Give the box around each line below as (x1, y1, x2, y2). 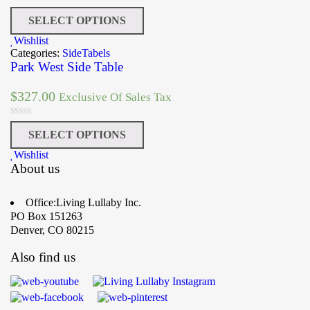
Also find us (10, 250, 75, 265)
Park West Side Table (10, 60, 123, 75)
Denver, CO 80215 (10, 224, 94, 237)
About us (10, 161, 60, 176)
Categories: (10, 47, 62, 60)
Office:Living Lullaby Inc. (26, 197, 141, 209)
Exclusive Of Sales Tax (59, 91, 172, 104)
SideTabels (62, 47, 110, 60)
